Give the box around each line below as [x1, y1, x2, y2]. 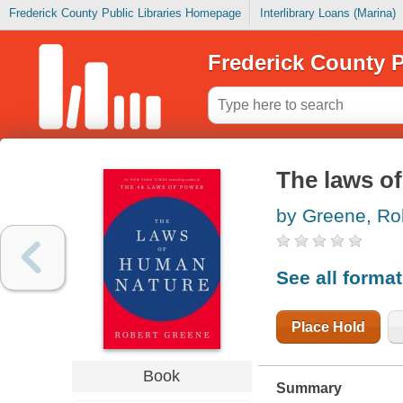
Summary [275, 381, 342, 397]
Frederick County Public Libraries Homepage [8, 6, 241, 21]
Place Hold [291, 318, 365, 335]
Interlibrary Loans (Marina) [259, 6, 396, 21]
